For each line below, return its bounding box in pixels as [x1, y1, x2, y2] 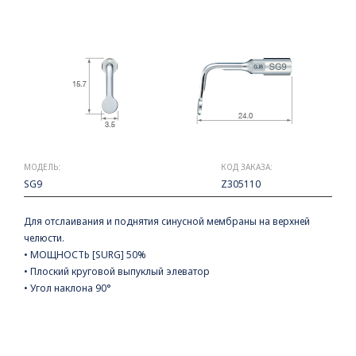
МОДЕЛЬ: [24, 161, 60, 172]
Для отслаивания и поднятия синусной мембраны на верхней [24, 215, 310, 228]
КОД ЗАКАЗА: [221, 161, 273, 172]
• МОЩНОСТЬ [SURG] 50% [24, 248, 146, 261]
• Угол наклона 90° [24, 281, 111, 295]
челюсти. [24, 231, 64, 245]
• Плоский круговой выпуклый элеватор [24, 265, 210, 278]
